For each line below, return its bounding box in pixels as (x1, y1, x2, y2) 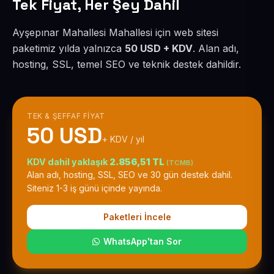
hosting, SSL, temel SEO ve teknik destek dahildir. (12, 58, 241, 70)
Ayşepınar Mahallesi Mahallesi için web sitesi (12, 26, 218, 39)
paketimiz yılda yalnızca (12, 42, 125, 54)
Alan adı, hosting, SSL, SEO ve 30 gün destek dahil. (27, 169, 232, 180)
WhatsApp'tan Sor (103, 236, 182, 246)
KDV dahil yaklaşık (27, 157, 109, 167)
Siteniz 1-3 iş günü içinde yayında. (27, 183, 162, 193)
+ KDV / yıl (102, 134, 144, 144)
